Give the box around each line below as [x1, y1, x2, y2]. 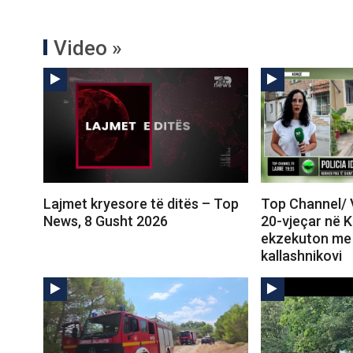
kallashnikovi [260, 247, 342, 265]
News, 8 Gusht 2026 [43, 213, 168, 230]
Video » [54, 36, 122, 61]
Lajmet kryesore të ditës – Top [43, 195, 239, 213]
